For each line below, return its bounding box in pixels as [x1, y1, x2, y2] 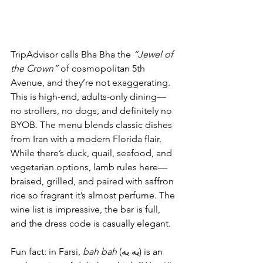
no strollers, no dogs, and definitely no [11, 104, 174, 116]
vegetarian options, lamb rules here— [11, 161, 167, 173]
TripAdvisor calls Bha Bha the [11, 48, 133, 60]
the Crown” [11, 62, 58, 74]
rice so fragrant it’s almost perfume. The [11, 189, 177, 201]
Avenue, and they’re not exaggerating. [11, 76, 173, 88]
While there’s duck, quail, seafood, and [11, 147, 174, 159]
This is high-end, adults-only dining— [11, 90, 166, 102]
